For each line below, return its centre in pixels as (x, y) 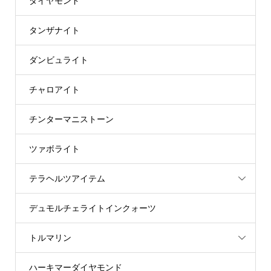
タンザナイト (54, 30)
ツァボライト (54, 149)
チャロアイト (54, 89)
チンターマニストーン (71, 119)
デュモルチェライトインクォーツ (92, 208)
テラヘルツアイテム (67, 178)
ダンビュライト (58, 60)
